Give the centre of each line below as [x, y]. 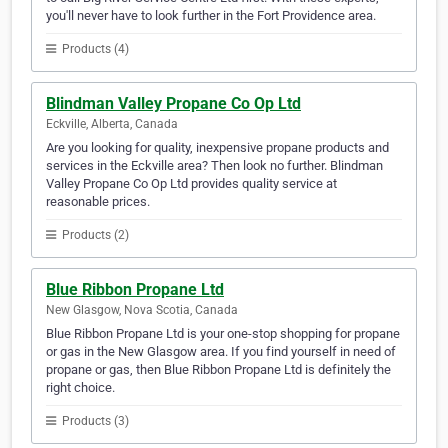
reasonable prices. [98, 202]
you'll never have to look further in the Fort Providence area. [211, 16]
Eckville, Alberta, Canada [112, 124]
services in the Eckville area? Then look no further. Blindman [214, 166]
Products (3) [94, 421]
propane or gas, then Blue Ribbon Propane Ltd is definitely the [218, 370]
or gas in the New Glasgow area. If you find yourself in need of [221, 352]
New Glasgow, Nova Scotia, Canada [142, 310]
